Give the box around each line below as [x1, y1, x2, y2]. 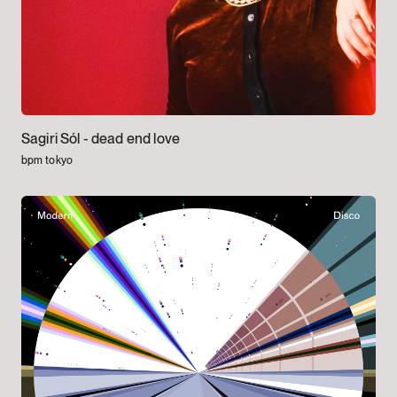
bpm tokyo [20, 154, 73, 167]
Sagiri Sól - [20, 130, 91, 148]
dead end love [90, 130, 181, 148]
